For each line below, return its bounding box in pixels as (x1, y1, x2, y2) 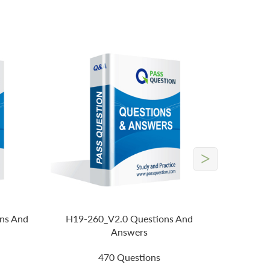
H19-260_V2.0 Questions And (66, 213, 193, 225)
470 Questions (98, 251, 161, 263)
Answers (111, 226, 148, 238)
